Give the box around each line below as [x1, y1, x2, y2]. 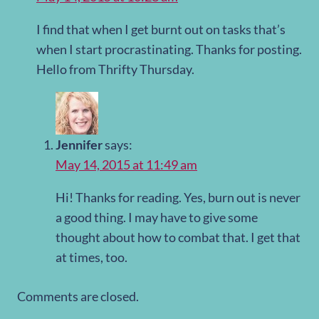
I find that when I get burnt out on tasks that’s [36, 21, 286, 38]
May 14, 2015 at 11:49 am [56, 157, 197, 173]
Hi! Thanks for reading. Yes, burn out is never [56, 189, 300, 206]
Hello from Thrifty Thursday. [36, 61, 194, 78]
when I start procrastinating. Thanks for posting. [36, 41, 302, 58]
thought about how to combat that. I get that [56, 229, 300, 246]
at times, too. [56, 249, 127, 266]
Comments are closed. [17, 288, 139, 305]
